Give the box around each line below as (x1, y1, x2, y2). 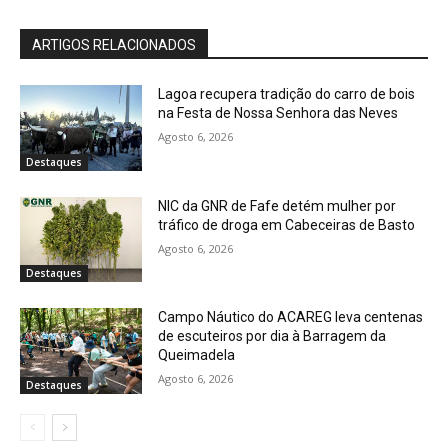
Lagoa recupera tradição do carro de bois (158, 86, 416, 103)
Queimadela (158, 347, 236, 364)
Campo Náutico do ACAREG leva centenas (158, 309, 424, 326)
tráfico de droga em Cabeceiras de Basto (158, 216, 416, 233)
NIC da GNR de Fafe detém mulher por (158, 197, 397, 214)
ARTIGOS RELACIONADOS (32, 37, 196, 54)
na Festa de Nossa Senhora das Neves (158, 105, 399, 122)
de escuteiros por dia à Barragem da (158, 328, 387, 345)
